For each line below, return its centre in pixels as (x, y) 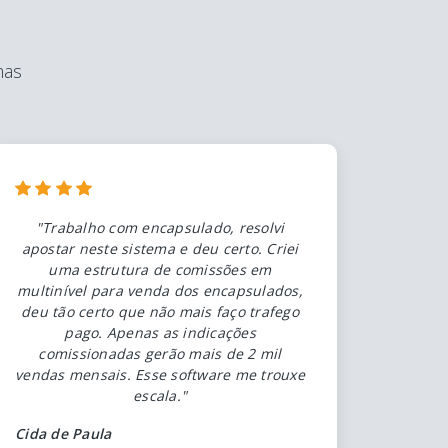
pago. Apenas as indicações (160, 332)
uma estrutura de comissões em (160, 269)
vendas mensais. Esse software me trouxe (160, 374)
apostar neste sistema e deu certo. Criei (160, 248)
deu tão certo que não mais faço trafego (160, 311)
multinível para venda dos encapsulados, (160, 290)
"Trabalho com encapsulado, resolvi (160, 227)
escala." (160, 395)
